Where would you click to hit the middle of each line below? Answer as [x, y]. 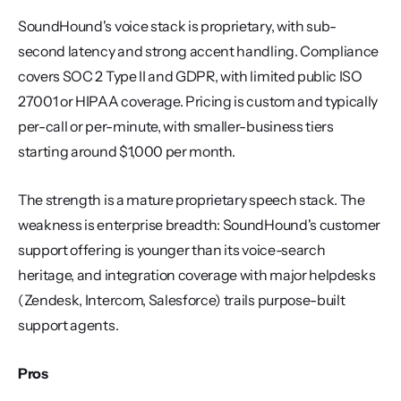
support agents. [68, 325]
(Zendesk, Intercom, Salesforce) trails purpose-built [182, 300]
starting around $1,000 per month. [127, 151]
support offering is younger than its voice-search [172, 250]
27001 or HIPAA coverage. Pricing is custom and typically [198, 101]
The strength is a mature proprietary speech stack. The [192, 200]
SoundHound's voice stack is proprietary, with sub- [177, 26]
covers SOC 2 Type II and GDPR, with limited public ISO [190, 76]
